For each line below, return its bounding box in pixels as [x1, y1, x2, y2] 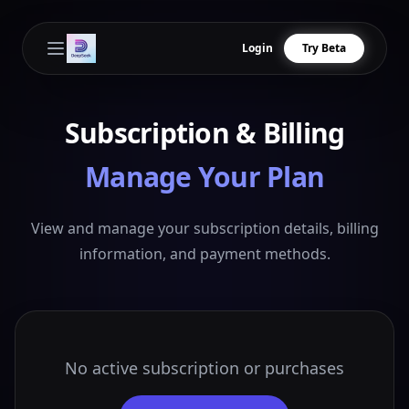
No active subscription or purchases [65, 357, 344, 379]
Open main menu [54, 47, 175, 68]
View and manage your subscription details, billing [30, 218, 379, 238]
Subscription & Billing [64, 114, 345, 152]
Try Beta [302, 40, 346, 56]
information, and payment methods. [79, 244, 330, 264]
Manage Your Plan [85, 158, 324, 195]
